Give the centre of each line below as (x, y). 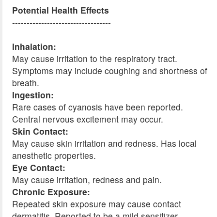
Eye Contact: (39, 168)
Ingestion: (33, 95)
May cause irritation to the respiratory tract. (95, 59)
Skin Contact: (40, 131)
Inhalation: (34, 46)
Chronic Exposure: (51, 192)
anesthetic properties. (54, 155)
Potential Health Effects (61, 10)
